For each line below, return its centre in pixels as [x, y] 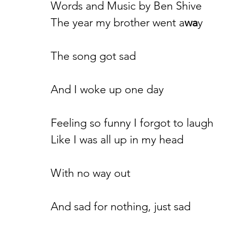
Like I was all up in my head [117, 140]
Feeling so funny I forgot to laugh [132, 123]
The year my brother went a [118, 23]
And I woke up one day [107, 89]
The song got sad [93, 56]
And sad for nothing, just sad [121, 206]
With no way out [90, 173]
